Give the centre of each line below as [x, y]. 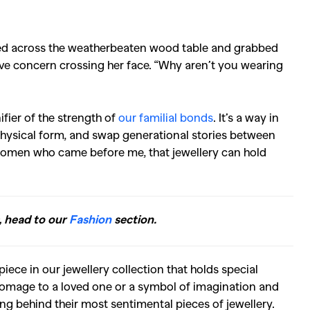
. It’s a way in [246, 117]
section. [134, 219]
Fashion [90, 219]
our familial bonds [166, 117]
